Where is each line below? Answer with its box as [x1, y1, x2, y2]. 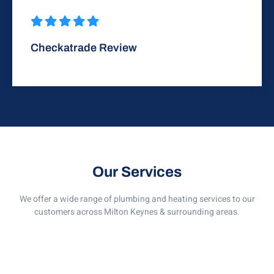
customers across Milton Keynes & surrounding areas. [34, 206, 240, 219]
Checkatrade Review [31, 42, 137, 54]
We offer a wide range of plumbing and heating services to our [19, 193, 255, 206]
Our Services [92, 164, 182, 180]
